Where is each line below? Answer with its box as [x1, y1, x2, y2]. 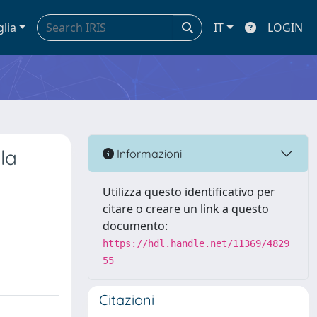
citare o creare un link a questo [103, 201, 269, 217]
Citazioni [99, 291, 154, 309]
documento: [103, 218, 168, 234]
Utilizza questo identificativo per [103, 184, 275, 200]
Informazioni [114, 146, 182, 161]
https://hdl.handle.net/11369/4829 [103, 238, 289, 249]
